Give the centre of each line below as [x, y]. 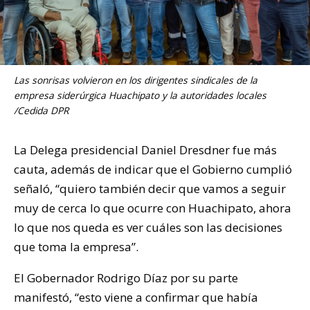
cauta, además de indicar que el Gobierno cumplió [153, 169]
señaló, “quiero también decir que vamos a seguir [150, 188]
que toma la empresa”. [76, 246]
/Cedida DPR [42, 110]
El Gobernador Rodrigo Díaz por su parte [126, 277]
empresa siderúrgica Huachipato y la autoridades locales [140, 95]
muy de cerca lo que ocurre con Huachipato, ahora [153, 208]
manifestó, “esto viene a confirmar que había [136, 297]
